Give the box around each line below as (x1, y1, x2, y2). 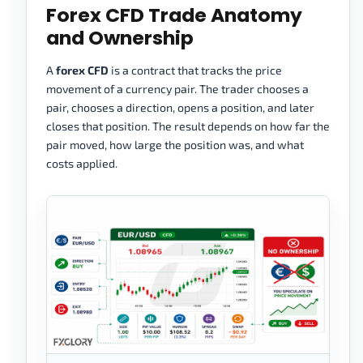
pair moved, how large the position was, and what (46, 138, 304, 152)
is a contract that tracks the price (109, 63, 282, 78)
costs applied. (46, 156, 117, 171)
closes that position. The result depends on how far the (46, 119, 330, 134)
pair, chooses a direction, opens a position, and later (46, 100, 314, 115)
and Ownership (46, 24, 194, 52)
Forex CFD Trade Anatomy (46, 2, 302, 29)
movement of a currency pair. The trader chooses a (46, 82, 309, 96)
